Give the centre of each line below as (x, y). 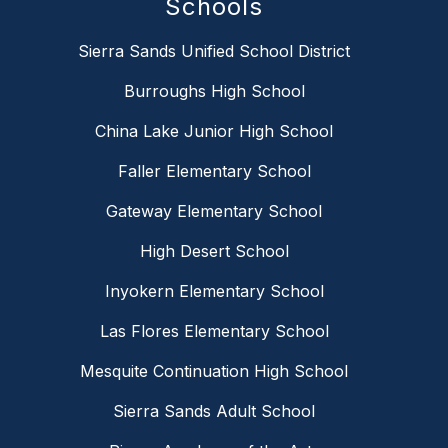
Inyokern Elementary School (214, 291)
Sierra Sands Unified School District (214, 51)
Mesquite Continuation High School (214, 371)
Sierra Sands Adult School (214, 411)
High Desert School (214, 251)
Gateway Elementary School (214, 211)
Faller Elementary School (214, 171)
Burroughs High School (214, 91)
